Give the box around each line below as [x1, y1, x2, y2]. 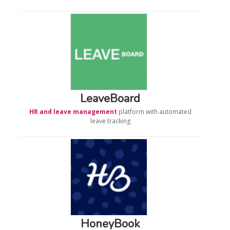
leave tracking [90, 116, 130, 125]
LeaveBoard [80, 90, 141, 106]
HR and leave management [29, 107, 117, 116]
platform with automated [117, 107, 191, 116]
